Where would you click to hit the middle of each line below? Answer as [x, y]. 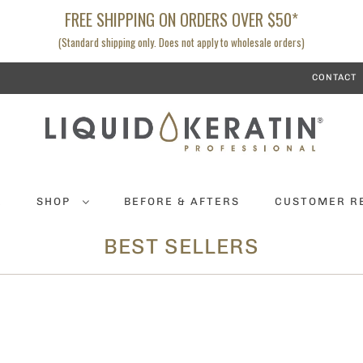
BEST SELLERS [181, 247]
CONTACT [334, 77]
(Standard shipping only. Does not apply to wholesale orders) [181, 42]
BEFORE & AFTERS [181, 202]
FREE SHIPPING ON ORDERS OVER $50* [181, 19]
